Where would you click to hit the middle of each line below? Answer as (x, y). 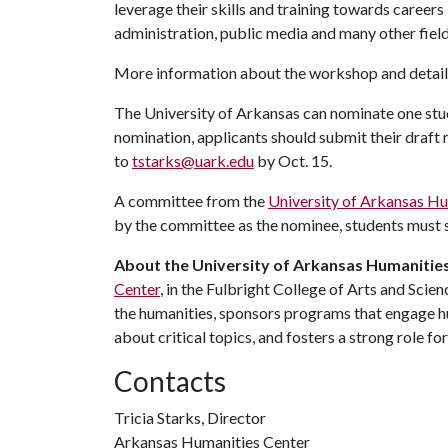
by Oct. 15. (294, 160)
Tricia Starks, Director (190, 417)
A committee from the (191, 200)
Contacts (170, 381)
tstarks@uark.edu (193, 160)
